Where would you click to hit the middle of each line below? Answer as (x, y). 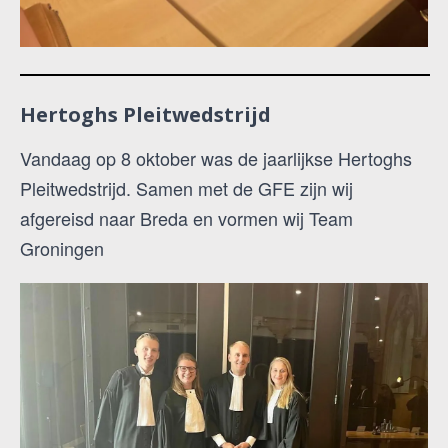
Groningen (62, 247)
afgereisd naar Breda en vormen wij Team (186, 217)
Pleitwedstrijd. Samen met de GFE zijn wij (186, 187)
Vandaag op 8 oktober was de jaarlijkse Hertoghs (216, 157)
